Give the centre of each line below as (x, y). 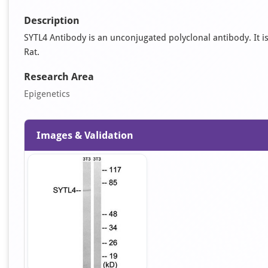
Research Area (59, 77)
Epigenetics (47, 94)
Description (52, 20)
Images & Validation (85, 135)
